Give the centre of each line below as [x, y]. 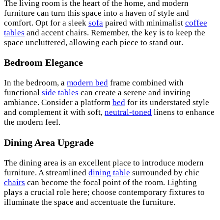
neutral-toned [128, 112]
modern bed [87, 83]
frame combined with [146, 83]
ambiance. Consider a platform [58, 103]
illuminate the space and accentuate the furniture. [90, 202]
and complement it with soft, [54, 112]
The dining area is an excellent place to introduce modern [104, 163]
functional [23, 93]
